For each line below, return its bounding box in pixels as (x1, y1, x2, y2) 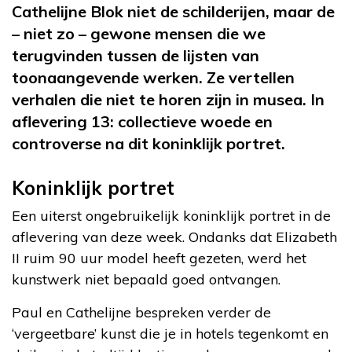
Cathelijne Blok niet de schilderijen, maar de (12, 2, 335, 22)
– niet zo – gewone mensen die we (12, 24, 266, 44)
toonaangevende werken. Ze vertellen (12, 68, 295, 88)
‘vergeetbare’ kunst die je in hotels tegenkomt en (12, 324, 328, 343)
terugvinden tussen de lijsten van (12, 46, 259, 66)
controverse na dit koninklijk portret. (12, 134, 285, 154)
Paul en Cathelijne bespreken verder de (12, 303, 271, 322)
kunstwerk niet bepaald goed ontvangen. (12, 270, 280, 289)
